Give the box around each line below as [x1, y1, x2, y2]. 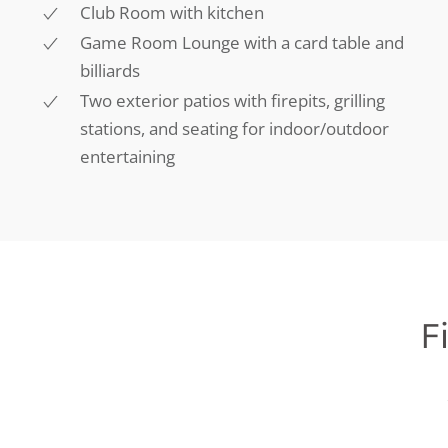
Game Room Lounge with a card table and [80, 30, 404, 54]
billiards [80, 58, 140, 82]
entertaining [80, 144, 175, 168]
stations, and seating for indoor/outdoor [80, 116, 389, 140]
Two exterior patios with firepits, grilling [80, 88, 385, 112]
